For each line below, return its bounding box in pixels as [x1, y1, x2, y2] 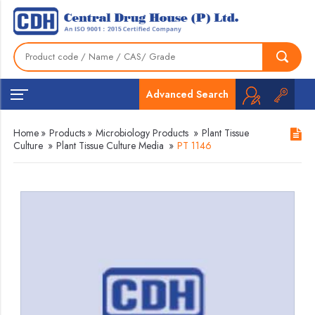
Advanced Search [146, 86, 229, 101]
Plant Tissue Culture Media [56, 139, 165, 153]
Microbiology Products [96, 126, 189, 140]
